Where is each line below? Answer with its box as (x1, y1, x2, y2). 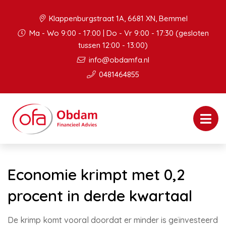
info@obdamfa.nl (87, 55, 149, 65)
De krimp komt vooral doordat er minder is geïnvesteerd (8, 215, 218, 225)
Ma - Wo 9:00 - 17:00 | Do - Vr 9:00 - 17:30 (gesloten (27, 28, 209, 38)
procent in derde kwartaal (8, 186, 192, 205)
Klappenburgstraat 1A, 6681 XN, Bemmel (46, 14, 188, 23)
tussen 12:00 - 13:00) (78, 40, 148, 50)
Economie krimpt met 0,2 (8, 165, 185, 184)
